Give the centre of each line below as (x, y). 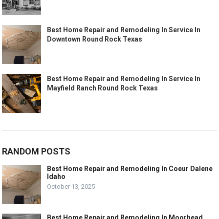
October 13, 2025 (71, 187)
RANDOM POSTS (36, 152)
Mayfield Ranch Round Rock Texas (103, 88)
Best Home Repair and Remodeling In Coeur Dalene (130, 169)
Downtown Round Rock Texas (95, 39)
